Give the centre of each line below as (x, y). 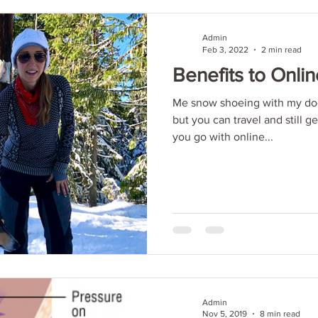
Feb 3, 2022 (225, 49)
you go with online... (223, 137)
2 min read (281, 49)
